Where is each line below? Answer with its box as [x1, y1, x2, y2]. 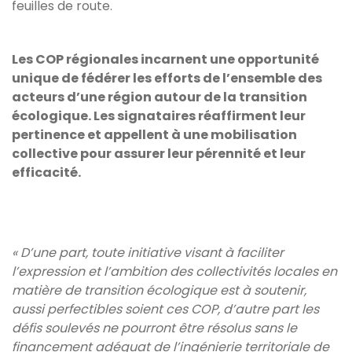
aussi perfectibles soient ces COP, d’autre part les [12, 299, 319, 318]
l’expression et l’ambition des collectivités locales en [12, 262, 337, 280]
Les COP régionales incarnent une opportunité [12, 49, 319, 68]
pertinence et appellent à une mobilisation [12, 125, 297, 144]
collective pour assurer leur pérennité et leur [12, 144, 306, 163]
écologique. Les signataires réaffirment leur [12, 106, 306, 125]
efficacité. [12, 163, 83, 181]
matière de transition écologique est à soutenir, [12, 280, 306, 299]
